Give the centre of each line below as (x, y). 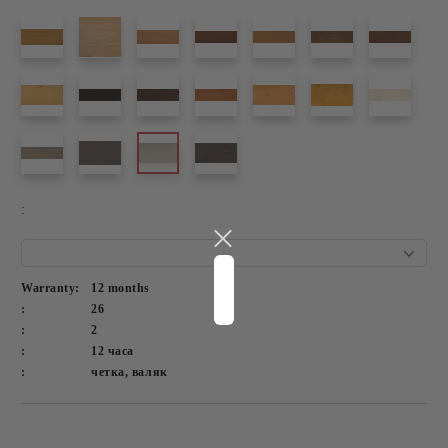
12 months (121, 288)
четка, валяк (129, 372)
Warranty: (51, 288)
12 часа (112, 351)
